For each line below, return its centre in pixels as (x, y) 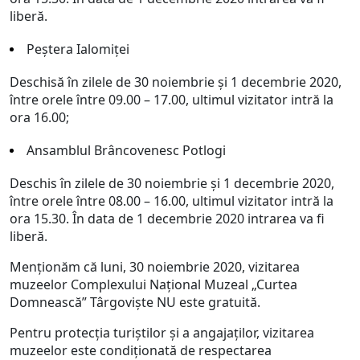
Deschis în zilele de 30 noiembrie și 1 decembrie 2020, (172, 183)
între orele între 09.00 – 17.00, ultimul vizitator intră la (172, 100)
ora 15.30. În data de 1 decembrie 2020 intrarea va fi (167, 219)
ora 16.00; (39, 117)
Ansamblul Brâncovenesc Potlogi (126, 150)
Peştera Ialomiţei (80, 49)
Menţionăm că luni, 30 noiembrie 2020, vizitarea (155, 267)
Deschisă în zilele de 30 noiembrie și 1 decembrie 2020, (176, 82)
